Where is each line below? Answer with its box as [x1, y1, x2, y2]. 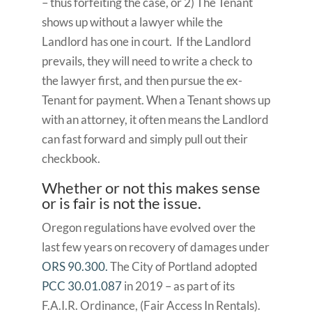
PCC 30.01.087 [41, 279, 122, 293]
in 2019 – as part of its [121, 279, 235, 293]
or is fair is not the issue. [41, 194, 201, 212]
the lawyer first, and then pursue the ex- [41, 73, 242, 88]
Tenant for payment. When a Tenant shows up [41, 93, 270, 107]
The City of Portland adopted [107, 259, 258, 274]
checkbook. [41, 151, 100, 166]
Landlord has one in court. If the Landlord [41, 34, 251, 49]
